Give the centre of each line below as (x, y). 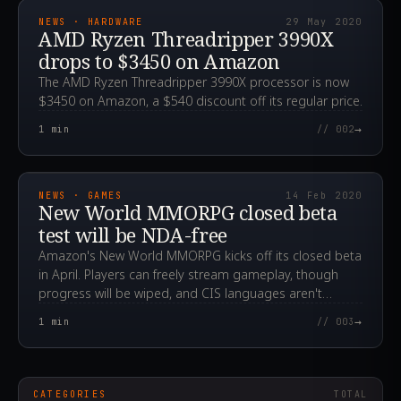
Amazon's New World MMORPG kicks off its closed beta (200, 256)
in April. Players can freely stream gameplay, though (188, 275)
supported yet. (81, 312)
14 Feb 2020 (324, 196)
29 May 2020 (324, 22)
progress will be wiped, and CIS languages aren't (180, 294)
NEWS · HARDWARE (91, 22)
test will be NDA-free (133, 235)
